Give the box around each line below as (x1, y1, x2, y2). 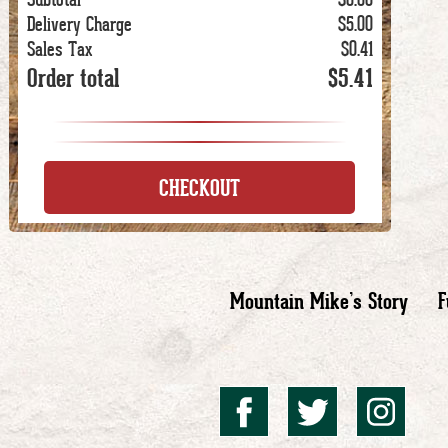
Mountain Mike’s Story (230, 287, 409, 315)
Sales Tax (27, 37, 92, 62)
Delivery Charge (27, 12, 132, 37)
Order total (27, 62, 119, 94)
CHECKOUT (159, 172, 241, 203)
